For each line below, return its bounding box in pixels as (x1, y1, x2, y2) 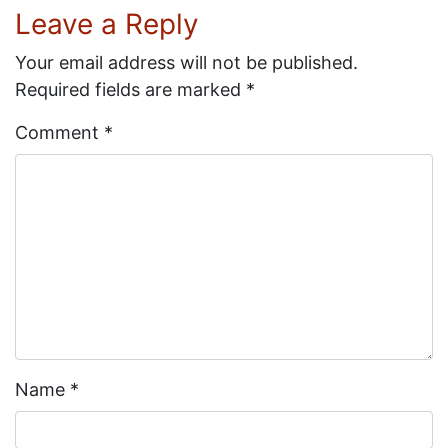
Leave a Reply (15, 7, 199, 41)
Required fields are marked (15, 79, 246, 100)
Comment (15, 122, 104, 143)
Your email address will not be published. (15, 52, 358, 73)
